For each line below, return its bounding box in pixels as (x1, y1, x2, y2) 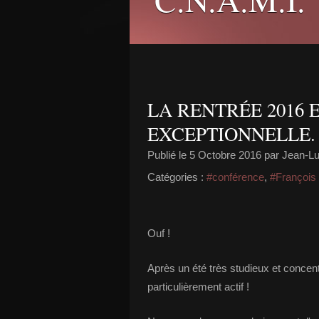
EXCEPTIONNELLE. (147, 121, 315, 147)
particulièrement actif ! (147, 281, 249, 293)
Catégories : (147, 171, 204, 183)
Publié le (147, 149, 189, 161)
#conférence (206, 171, 264, 183)
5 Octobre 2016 (189, 149, 261, 161)
